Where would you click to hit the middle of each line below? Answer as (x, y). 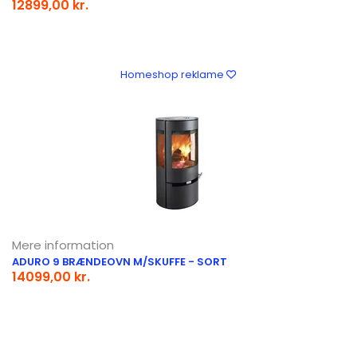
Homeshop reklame (173, 74)
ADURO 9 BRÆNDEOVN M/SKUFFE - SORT (120, 261)
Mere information (63, 245)
